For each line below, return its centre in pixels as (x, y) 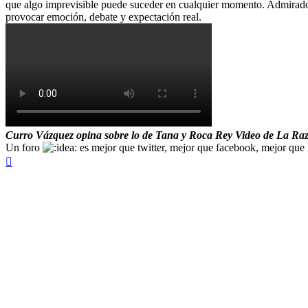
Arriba (26, 159)
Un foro (24, 147)
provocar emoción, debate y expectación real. (103, 16)
